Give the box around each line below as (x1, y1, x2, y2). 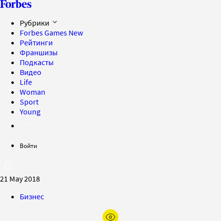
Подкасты (20, 57, 54, 67)
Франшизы (20, 47, 58, 57)
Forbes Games (20, 28, 69, 37)
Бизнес (20, 191, 44, 201)
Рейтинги (20, 37, 53, 47)
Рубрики (20, 18, 51, 28)
